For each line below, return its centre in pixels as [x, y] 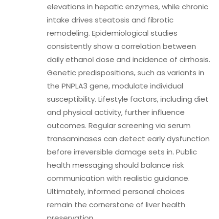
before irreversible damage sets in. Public [122, 152]
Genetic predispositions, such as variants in [126, 73]
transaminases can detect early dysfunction [128, 139]
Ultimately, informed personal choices [116, 191]
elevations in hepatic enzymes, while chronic [128, 7]
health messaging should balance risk [115, 165]
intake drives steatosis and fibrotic [110, 20]
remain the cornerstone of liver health [116, 205]
